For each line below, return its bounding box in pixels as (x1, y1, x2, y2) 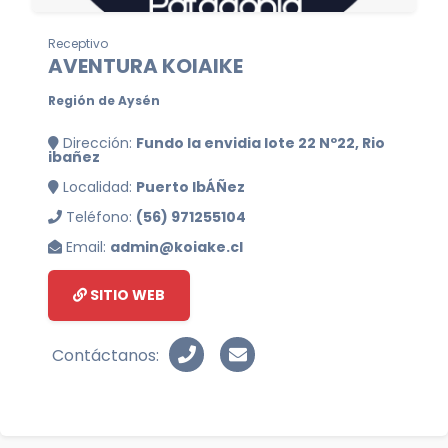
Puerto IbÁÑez (136, 177, 245, 197)
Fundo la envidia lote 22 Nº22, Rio (136, 133, 385, 153)
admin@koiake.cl (110, 237, 243, 257)
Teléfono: (62, 207, 136, 227)
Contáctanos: (52, 344, 159, 367)
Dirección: (59, 133, 136, 153)
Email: (62, 237, 110, 257)
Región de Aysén (48, 92, 160, 109)
